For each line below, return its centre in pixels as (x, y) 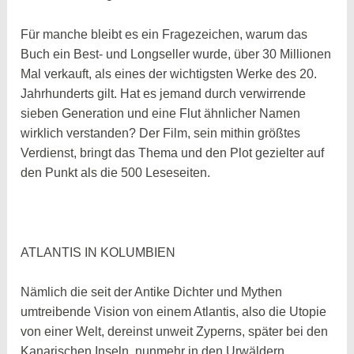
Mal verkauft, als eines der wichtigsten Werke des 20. (169, 73)
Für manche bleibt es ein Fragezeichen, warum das (164, 34)
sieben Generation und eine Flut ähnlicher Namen (161, 113)
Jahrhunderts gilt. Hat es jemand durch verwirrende (164, 93)
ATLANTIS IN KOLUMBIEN (98, 252)
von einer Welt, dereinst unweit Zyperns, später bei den (175, 332)
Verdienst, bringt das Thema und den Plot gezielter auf (173, 153)
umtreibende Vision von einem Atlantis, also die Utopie (174, 312)
